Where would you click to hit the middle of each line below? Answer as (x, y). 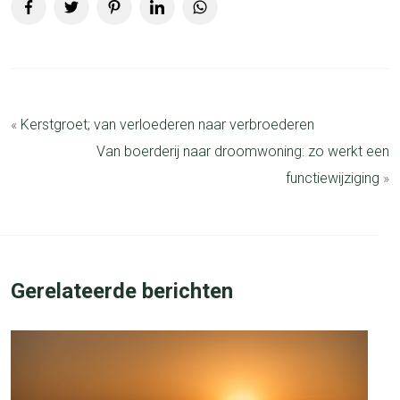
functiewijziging (333, 179)
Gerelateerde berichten (122, 292)
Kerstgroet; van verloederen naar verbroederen (167, 125)
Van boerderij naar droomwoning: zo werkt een (243, 152)
